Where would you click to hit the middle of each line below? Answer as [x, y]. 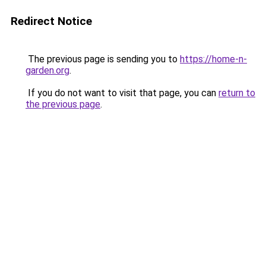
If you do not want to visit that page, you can [122, 93]
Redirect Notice [51, 21]
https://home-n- [213, 59]
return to [237, 93]
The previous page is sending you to [103, 59]
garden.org [47, 70]
